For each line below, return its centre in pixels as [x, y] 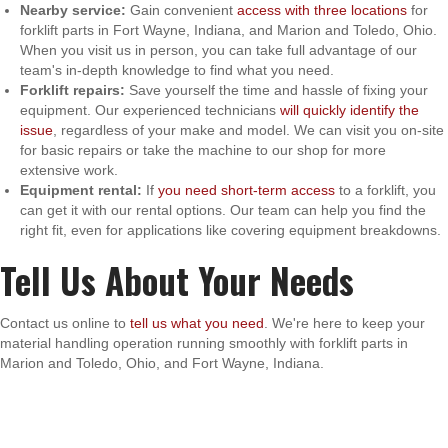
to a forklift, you [385, 189]
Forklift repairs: [72, 89]
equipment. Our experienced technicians [150, 109]
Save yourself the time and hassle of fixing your [276, 89]
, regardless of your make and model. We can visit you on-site [248, 129]
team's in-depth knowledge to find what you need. [177, 69]
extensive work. [69, 169]
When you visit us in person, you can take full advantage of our [218, 49]
